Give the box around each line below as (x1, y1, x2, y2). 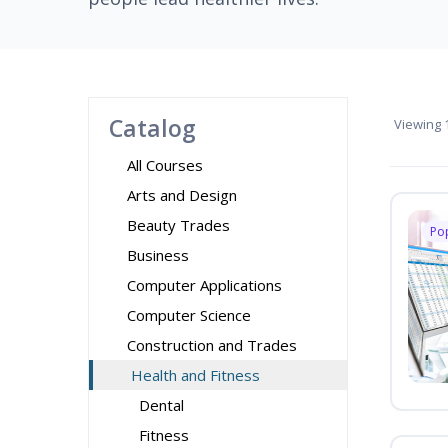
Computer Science (127, 305, 251, 325)
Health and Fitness (131, 365, 260, 385)
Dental (139, 395, 184, 415)
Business (127, 245, 189, 265)
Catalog (109, 112, 196, 144)
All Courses (127, 155, 203, 175)
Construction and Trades (127, 335, 297, 355)
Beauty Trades (127, 215, 230, 235)
